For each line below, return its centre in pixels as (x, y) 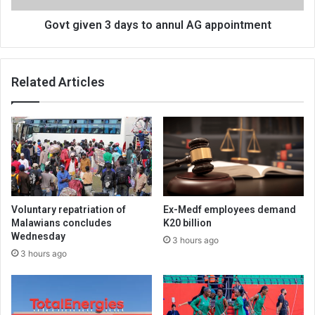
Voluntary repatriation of (69, 209)
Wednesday (38, 236)
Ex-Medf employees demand (230, 209)
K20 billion (187, 223)
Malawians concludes (62, 223)
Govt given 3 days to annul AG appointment (157, 25)
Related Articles (58, 82)
